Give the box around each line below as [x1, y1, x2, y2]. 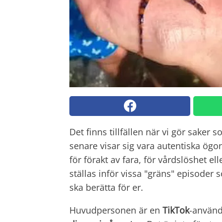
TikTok [163, 204, 189, 216]
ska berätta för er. [69, 181, 143, 193]
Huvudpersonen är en [69, 204, 163, 216]
